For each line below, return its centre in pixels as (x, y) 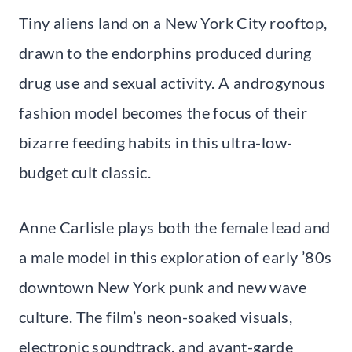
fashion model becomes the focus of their (163, 113)
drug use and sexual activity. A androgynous (172, 83)
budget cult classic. (85, 172)
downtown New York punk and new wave (163, 287)
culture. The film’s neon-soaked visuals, (156, 317)
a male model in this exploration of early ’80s (176, 257)
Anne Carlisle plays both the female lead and (175, 227)
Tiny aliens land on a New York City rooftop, (173, 23)
